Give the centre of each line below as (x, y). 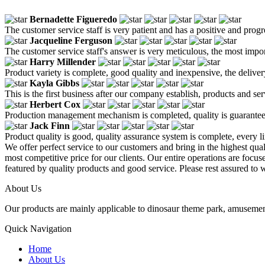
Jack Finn (50, 125)
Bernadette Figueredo (73, 19)
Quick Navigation (38, 228)
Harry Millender (63, 62)
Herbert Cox (55, 104)
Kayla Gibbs (54, 83)
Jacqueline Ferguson (71, 40)
